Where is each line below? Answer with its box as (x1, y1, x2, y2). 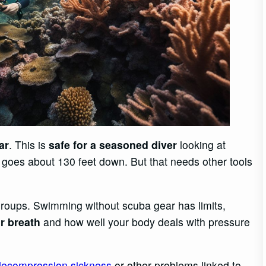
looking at (177, 137, 226, 153)
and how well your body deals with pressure (40, 214, 251, 229)
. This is (9, 137, 49, 153)
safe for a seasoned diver (49, 137, 178, 153)
